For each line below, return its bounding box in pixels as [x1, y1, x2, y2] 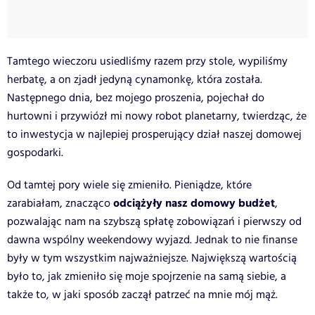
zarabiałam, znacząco [7, 195, 113, 212]
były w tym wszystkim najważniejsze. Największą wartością [7, 250, 297, 266]
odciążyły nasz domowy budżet [113, 194, 275, 212]
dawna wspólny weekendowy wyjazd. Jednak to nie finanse [7, 231, 297, 248]
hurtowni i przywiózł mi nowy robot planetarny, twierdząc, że [7, 108, 307, 124]
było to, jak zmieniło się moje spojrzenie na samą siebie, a [7, 268, 286, 285]
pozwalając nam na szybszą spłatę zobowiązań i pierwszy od [7, 213, 302, 230]
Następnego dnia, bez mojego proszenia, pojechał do [7, 89, 264, 106]
